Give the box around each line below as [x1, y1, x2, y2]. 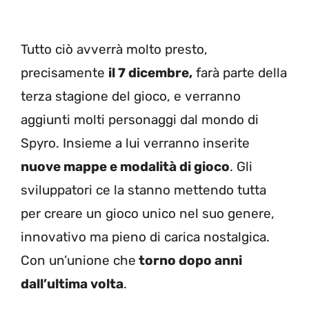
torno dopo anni [136, 252, 242, 268]
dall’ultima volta [21, 275, 123, 292]
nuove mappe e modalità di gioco [21, 158, 230, 175]
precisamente [21, 64, 108, 81]
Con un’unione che [21, 252, 136, 268]
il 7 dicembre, [108, 64, 192, 81]
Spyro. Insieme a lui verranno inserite [21, 134, 250, 151]
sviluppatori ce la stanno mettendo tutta [21, 181, 266, 198]
